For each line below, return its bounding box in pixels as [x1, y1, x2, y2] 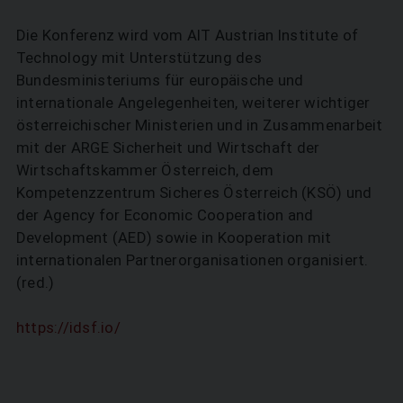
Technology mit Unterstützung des [15, 48, 262, 67]
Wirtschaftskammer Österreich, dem [15, 160, 274, 179]
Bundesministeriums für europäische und [15, 70, 304, 89]
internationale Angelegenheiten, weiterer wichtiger [15, 93, 371, 112]
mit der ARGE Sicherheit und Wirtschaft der [15, 138, 320, 157]
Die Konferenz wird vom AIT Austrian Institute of [15, 25, 359, 44]
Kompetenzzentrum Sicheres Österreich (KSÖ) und [15, 183, 372, 201]
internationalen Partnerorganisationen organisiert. [15, 250, 369, 269]
